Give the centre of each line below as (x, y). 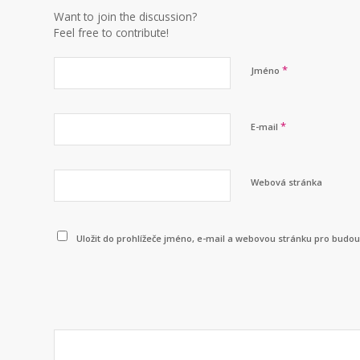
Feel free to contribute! (111, 33)
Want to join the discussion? (125, 17)
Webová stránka (286, 182)
